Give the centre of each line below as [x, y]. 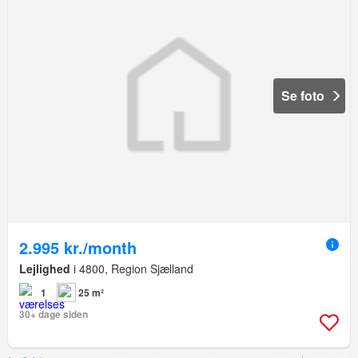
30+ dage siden [54, 314]
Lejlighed [45, 269]
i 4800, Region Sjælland [132, 269]
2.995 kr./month [78, 248]
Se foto [303, 96]
